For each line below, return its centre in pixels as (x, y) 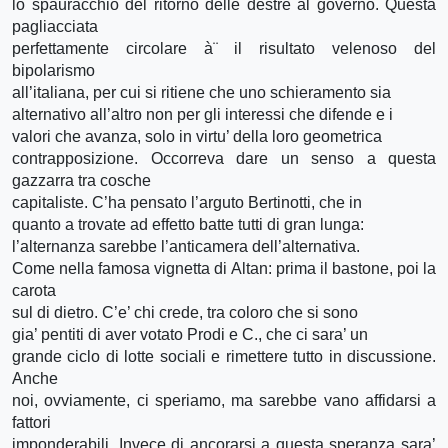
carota (34, 290)
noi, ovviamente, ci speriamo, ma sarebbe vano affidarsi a (224, 400)
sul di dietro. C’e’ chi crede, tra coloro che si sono (185, 312)
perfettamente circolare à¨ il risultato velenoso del (224, 48)
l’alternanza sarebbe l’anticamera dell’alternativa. (186, 246)
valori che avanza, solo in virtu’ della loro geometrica (197, 136)
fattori (31, 422)
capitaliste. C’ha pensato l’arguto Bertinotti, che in (187, 202)
